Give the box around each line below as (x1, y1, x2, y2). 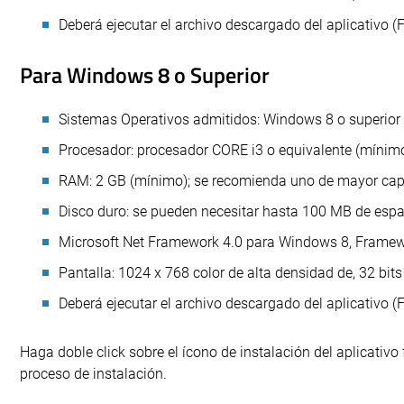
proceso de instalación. (20, 365, 167, 382)
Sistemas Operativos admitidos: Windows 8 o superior (59, 111, 400, 128)
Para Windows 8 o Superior (20, 59, 270, 91)
